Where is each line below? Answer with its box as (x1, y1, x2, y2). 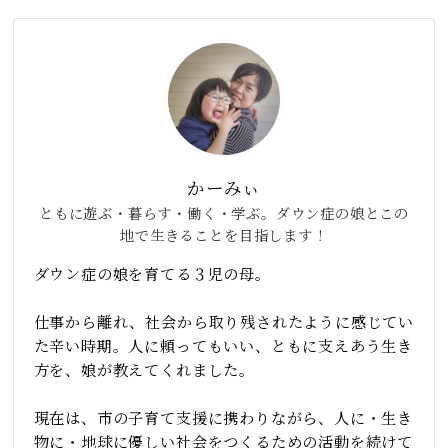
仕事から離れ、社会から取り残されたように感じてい (33, 310, 414, 333)
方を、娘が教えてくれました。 (33, 358, 255, 381)
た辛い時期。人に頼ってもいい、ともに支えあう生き (33, 334, 413, 357)
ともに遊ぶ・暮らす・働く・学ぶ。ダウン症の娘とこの (38, 202, 410, 223)
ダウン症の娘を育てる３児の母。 (33, 262, 271, 285)
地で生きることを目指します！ (120, 224, 328, 245)
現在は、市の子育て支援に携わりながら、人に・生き (33, 406, 413, 429)
